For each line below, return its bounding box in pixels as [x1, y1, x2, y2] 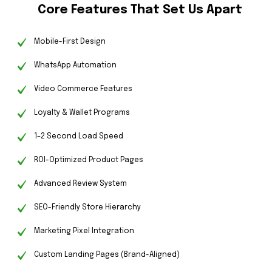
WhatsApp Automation [33, 62, 117, 70]
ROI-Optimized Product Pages [33, 157, 143, 165]
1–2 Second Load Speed [33, 133, 123, 141]
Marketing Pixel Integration [33, 228, 134, 236]
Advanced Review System [33, 180, 127, 188]
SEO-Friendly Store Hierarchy [33, 204, 141, 212]
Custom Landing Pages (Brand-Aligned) [33, 251, 180, 259]
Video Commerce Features [33, 86, 132, 93]
